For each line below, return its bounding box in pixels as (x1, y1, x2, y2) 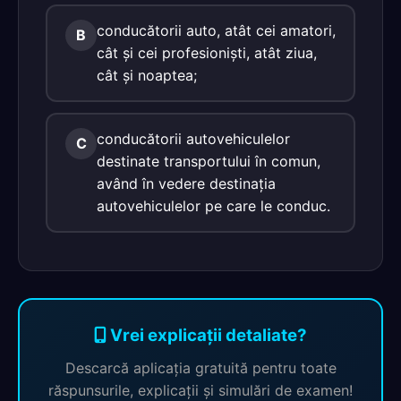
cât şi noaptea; (97, 66, 197, 84)
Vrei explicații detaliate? (107, 325, 307, 346)
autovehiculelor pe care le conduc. (97, 197, 330, 215)
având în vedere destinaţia (97, 175, 276, 192)
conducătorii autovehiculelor (97, 130, 290, 148)
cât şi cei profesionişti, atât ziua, (97, 44, 317, 62)
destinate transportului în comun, (97, 152, 320, 170)
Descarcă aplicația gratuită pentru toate (64, 359, 337, 377)
